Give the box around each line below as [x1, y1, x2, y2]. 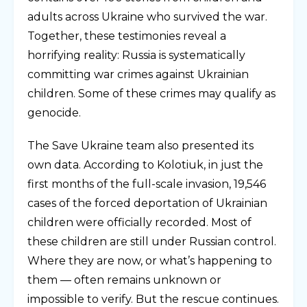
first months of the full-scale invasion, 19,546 [27, 177, 266, 191]
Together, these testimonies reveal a [27, 29, 226, 42]
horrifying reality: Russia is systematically [27, 48, 245, 62]
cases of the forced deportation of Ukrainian [27, 196, 267, 210]
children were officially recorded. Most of [27, 215, 251, 229]
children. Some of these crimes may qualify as [27, 86, 275, 100]
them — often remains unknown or [27, 273, 221, 286]
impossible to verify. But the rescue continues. [27, 292, 279, 306]
